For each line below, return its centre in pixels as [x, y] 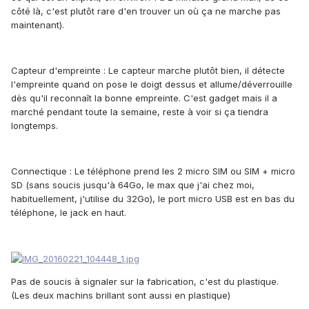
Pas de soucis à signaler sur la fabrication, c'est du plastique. [145, 281]
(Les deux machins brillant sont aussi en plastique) [121, 295]
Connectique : [41, 171]
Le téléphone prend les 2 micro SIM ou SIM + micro [183, 171]
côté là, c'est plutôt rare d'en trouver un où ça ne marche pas [146, 11]
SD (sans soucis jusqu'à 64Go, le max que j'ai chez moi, [133, 185]
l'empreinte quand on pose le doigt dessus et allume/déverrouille [152, 84]
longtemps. [34, 125]
